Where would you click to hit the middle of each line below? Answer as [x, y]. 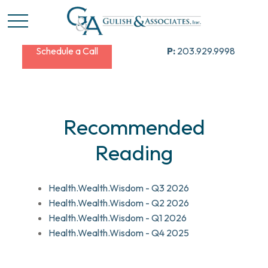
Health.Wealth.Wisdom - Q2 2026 [119, 203]
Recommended [134, 127]
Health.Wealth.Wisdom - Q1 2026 [118, 218]
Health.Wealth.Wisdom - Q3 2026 [119, 188]
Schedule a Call [67, 51]
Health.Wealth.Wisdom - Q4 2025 [119, 233]
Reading [134, 152]
